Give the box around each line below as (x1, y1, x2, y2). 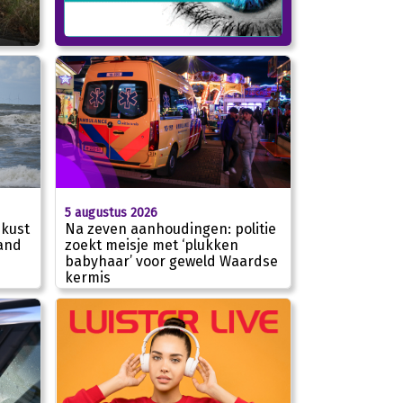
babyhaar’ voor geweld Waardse (65, 252, 278, 270)
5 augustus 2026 (65, 204, 157, 220)
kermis (65, 268, 111, 286)
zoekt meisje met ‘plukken (65, 236, 238, 254)
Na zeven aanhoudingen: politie (65, 219, 276, 237)
